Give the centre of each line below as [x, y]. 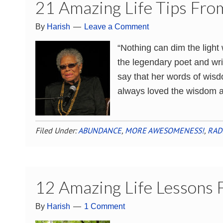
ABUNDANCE [100, 130]
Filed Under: [57, 130]
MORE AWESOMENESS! [165, 130]
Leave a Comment [116, 26]
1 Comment [105, 206]
